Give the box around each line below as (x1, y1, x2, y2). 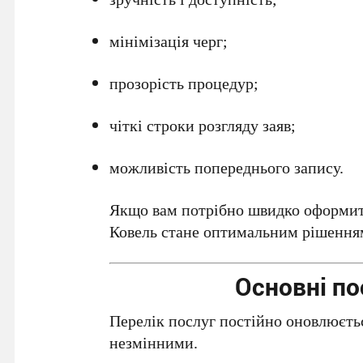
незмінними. (109, 331, 199, 354)
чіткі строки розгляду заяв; (109, 114, 297, 137)
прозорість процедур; (109, 72, 259, 95)
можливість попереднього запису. (109, 156, 344, 179)
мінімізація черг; (109, 30, 228, 53)
